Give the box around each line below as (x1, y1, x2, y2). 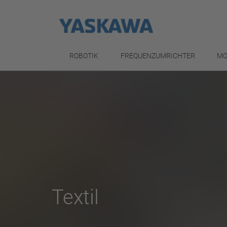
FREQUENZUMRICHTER (120, 52, 195, 60)
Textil (52, 185, 99, 209)
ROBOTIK (69, 52, 98, 60)
